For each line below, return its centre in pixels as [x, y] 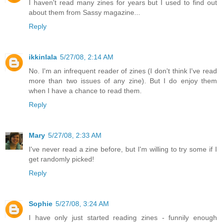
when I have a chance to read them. [85, 91]
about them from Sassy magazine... [84, 13]
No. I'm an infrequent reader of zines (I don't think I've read [123, 71]
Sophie [41, 204]
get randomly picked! [61, 159]
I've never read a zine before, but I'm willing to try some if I [123, 149]
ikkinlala [43, 57]
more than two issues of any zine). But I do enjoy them [123, 81]
